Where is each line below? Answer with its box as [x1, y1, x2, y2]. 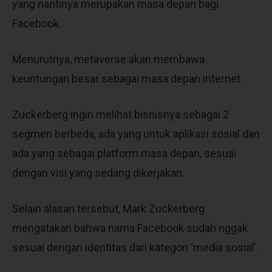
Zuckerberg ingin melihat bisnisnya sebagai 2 [12, 107, 229, 121]
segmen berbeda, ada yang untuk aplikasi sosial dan [12, 127, 260, 140]
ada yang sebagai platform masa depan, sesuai [12, 146, 236, 160]
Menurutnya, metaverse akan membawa [12, 52, 205, 66]
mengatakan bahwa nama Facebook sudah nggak [12, 221, 248, 234]
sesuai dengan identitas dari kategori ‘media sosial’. [12, 240, 258, 254]
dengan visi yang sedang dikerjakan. [12, 166, 185, 179]
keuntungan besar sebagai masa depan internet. [12, 72, 243, 85]
